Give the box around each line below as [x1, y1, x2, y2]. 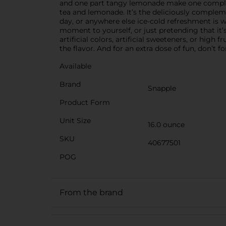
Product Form [60, 97, 110, 107]
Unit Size [60, 116, 91, 125]
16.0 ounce [148, 120, 185, 129]
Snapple [148, 83, 176, 93]
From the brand [60, 187, 123, 197]
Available [60, 61, 91, 71]
